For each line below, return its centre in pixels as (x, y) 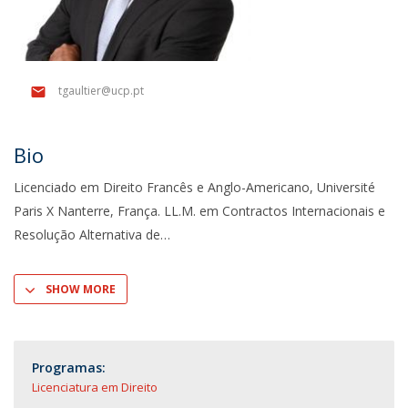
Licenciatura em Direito (95, 387)
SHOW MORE (81, 289)
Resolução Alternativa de (87, 235)
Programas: (69, 367)
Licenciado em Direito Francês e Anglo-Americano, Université (194, 187)
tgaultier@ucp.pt (101, 91)
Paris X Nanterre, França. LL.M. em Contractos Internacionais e (199, 211)
